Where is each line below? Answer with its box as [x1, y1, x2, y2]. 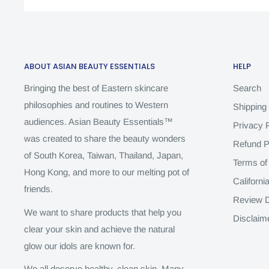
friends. [24, 184, 55, 195]
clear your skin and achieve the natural [24, 223, 175, 234]
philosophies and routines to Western [24, 100, 168, 110]
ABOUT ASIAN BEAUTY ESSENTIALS [24, 61, 155, 72]
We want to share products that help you [24, 207, 181, 217]
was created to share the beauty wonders [24, 133, 186, 144]
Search [232, 83, 261, 94]
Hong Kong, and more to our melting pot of [24, 167, 189, 178]
